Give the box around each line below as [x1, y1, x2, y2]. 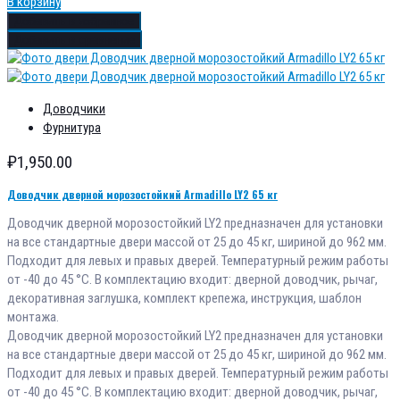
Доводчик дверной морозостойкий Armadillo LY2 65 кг [7, 186, 278, 202]
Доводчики [43, 100, 105, 117]
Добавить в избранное [14, 13, 134, 28]
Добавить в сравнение [14, 32, 135, 46]
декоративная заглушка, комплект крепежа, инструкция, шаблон [7, 289, 362, 306]
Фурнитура [43, 119, 101, 136]
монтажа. [7, 308, 59, 325]
